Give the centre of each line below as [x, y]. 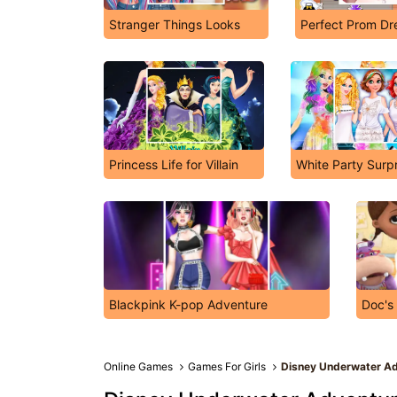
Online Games [138, 366]
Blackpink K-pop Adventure [188, 304]
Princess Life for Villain [174, 164]
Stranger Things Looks [175, 24]
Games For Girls [227, 366]
